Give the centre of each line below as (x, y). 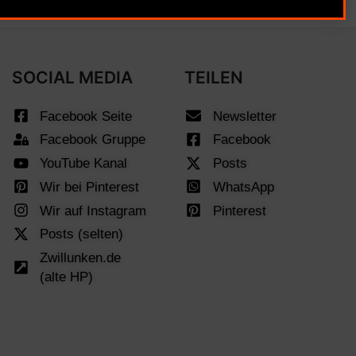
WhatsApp (243, 186)
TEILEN (213, 77)
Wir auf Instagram (93, 210)
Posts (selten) (82, 234)
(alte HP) (67, 277)
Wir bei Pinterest (90, 186)
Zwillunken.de (81, 258)
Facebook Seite (86, 116)
